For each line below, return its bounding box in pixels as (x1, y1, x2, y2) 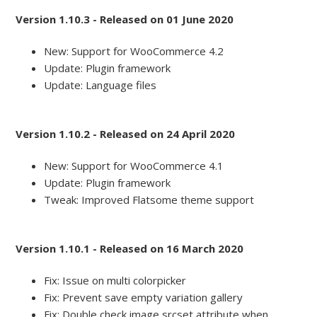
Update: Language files (44, 78, 157, 93)
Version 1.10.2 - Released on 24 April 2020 (16, 127, 236, 142)
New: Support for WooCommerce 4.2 (44, 44, 224, 59)
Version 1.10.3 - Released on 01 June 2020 (16, 12, 234, 27)
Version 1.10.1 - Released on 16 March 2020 (16, 241, 244, 256)
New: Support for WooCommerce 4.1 (44, 158, 224, 173)
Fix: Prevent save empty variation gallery (44, 290, 243, 305)
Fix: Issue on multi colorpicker (44, 273, 187, 288)
